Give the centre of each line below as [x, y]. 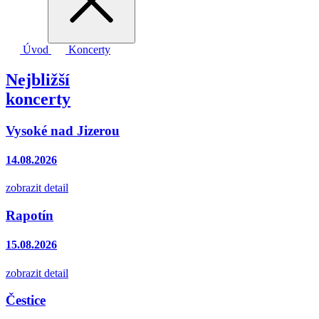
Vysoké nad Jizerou [63, 130]
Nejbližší [38, 79]
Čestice [26, 300]
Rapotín [30, 216]
